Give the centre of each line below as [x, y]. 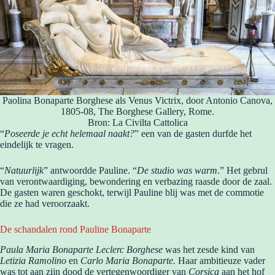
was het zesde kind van [210, 250]
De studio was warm [177, 171]
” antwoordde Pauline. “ [90, 171]
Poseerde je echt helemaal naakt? [69, 134]
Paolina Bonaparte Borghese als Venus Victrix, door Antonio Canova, [137, 101]
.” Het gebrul [242, 171]
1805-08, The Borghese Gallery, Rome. [137, 112]
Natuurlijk [24, 171]
